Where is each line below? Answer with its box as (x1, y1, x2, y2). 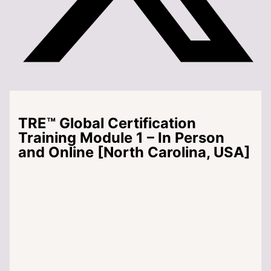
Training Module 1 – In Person (18, 128, 225, 146)
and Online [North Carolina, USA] (18, 143, 251, 161)
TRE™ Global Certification (18, 114, 197, 132)
